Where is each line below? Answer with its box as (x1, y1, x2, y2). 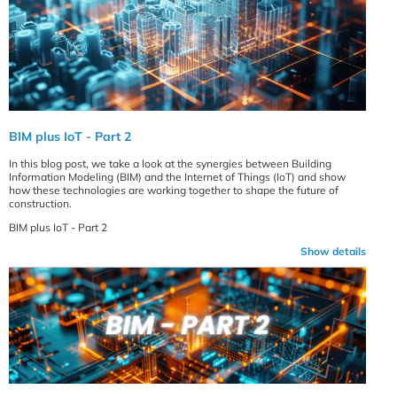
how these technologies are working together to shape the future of (9, 183, 339, 197)
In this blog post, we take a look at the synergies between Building (9, 156, 331, 170)
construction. (9, 196, 72, 210)
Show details (300, 244, 367, 258)
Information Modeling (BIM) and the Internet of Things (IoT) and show (9, 169, 346, 183)
